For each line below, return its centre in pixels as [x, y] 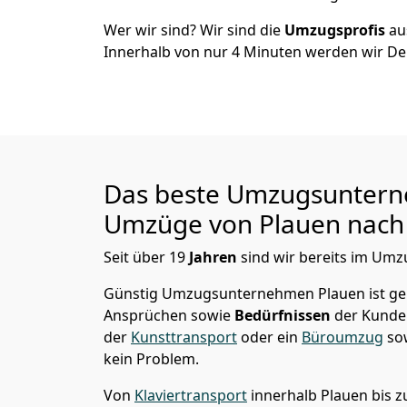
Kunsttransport [184, 337]
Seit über [136, 257]
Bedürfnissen [284, 315]
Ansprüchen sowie [169, 315]
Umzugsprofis [337, 30]
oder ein [269, 337]
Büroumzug [342, 337]
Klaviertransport [191, 395]
